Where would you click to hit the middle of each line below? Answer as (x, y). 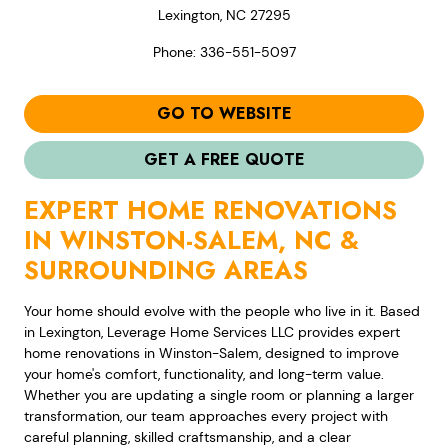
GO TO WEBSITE (224, 114)
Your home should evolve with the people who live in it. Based (222, 311)
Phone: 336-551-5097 (224, 52)
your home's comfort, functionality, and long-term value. (204, 374)
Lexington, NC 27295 (224, 15)
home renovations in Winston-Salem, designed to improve (211, 353)
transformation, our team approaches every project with (206, 416)
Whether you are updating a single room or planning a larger (219, 395)
